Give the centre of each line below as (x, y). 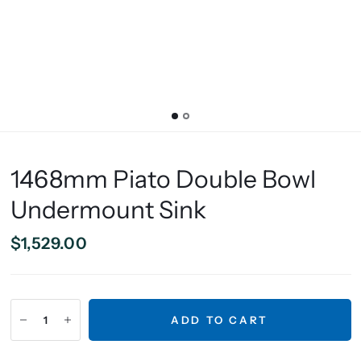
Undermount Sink (108, 210)
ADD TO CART (220, 320)
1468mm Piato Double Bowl (163, 179)
